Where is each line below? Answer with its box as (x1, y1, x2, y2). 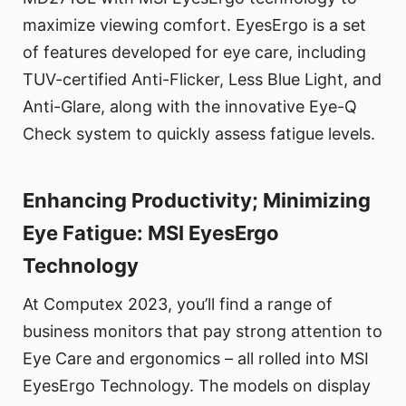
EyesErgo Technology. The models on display (23, 376, 371, 396)
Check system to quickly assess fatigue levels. (23, 124, 375, 144)
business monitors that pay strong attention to (23, 322, 382, 342)
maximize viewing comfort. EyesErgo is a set (23, 15, 366, 35)
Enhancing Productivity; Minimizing (23, 188, 371, 213)
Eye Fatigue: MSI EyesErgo (23, 221, 279, 246)
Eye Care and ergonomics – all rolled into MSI (23, 349, 369, 369)
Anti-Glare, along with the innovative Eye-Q (23, 97, 357, 117)
